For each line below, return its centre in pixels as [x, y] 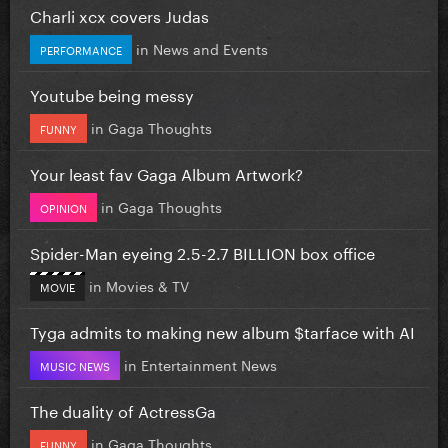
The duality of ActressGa [123, 409]
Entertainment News [209, 363]
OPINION [63, 206]
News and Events [210, 47]
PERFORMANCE [81, 48]
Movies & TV [147, 284]
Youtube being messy [112, 93]
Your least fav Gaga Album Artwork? [166, 172]
